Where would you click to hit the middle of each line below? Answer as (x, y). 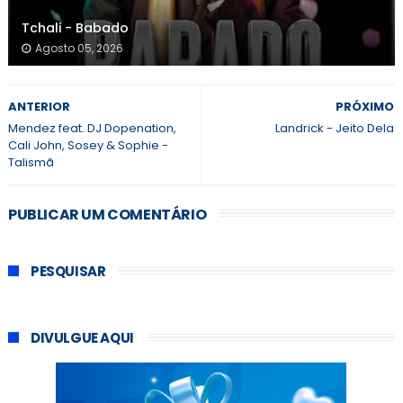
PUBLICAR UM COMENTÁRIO (107, 215)
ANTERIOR (39, 107)
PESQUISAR (68, 272)
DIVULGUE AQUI (82, 338)
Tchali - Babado (75, 28)
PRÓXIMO (365, 107)
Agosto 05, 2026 (79, 49)
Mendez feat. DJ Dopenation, (92, 129)
